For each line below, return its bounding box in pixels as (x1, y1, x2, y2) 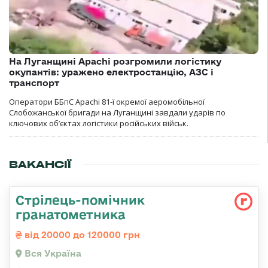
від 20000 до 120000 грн (22, 229, 140, 240)
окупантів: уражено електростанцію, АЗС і (9, 66, 214, 77)
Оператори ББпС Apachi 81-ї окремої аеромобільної (9, 96, 205, 107)
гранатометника (16, 206, 126, 221)
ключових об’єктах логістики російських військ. (9, 117, 188, 129)
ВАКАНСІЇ (9, 157, 71, 171)
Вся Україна (22, 248, 81, 258)
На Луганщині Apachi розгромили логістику (9, 56, 221, 66)
